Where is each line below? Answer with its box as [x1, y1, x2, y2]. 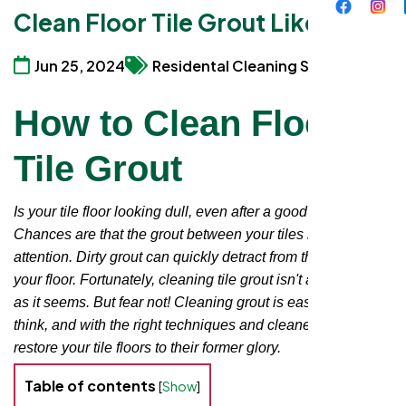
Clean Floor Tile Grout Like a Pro [14, 6, 382, 37]
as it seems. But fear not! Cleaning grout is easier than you [14, 294, 386, 310]
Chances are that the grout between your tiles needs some [14, 226, 386, 242]
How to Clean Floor [14, 102, 341, 143]
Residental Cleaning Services [152, 55, 362, 75]
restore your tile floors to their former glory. [14, 339, 281, 355]
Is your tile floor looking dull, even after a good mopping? [14, 203, 375, 219]
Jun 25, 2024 [34, 55, 125, 75]
